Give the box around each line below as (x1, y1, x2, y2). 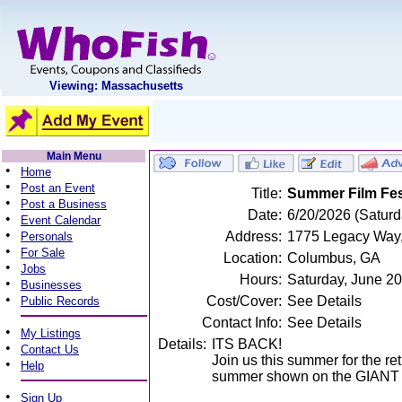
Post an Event (21, 181, 95, 195)
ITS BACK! (212, 336, 282, 352)
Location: (223, 250, 282, 266)
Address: (225, 229, 282, 244)
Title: (251, 186, 282, 201)
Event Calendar (21, 214, 100, 227)
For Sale (21, 246, 65, 259)
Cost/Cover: (206, 293, 282, 309)
